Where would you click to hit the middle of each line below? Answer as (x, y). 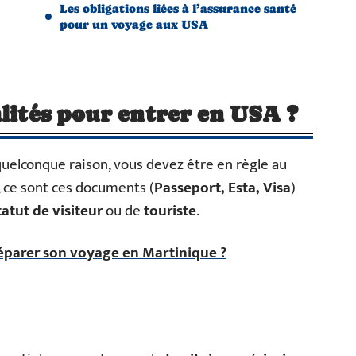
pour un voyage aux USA (134, 24)
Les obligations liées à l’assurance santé (178, 8)
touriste (170, 211)
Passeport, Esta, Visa (222, 188)
